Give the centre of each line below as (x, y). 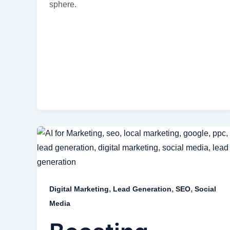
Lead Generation (142, 189)
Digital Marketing (79, 189)
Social (205, 189)
